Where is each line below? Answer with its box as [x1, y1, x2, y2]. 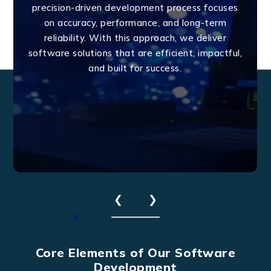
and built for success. [88, 62, 182, 74]
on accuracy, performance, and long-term [44, 16, 227, 28]
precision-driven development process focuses [31, 1, 238, 13]
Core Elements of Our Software [35, 244, 236, 260]
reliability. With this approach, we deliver [44, 31, 227, 44]
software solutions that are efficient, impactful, [28, 47, 243, 59]
